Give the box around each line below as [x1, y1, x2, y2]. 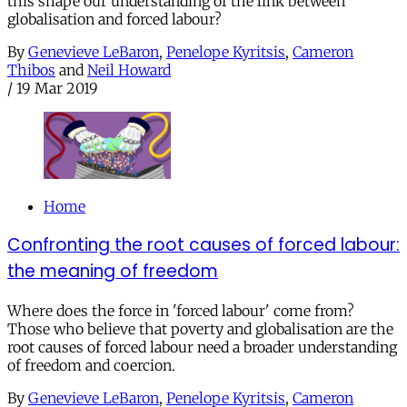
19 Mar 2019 [16, 79, 98, 98]
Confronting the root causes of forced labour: [7, 233, 400, 258]
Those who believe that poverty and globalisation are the [7, 320, 393, 338]
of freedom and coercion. [7, 356, 175, 374]
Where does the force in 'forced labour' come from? [7, 302, 354, 320]
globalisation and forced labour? [7, 10, 222, 29]
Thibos [7, 61, 55, 80]
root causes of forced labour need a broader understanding [7, 338, 397, 356]
